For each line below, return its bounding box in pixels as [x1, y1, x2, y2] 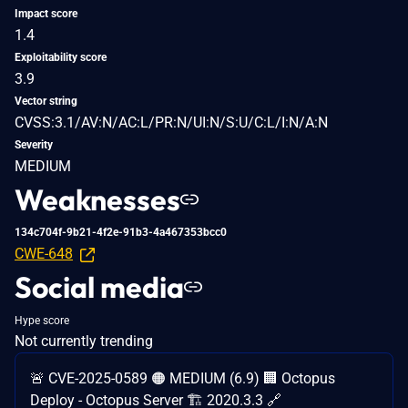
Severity [15, 138, 53, 151]
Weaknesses [15, 180, 180, 218]
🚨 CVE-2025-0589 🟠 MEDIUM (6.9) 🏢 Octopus [30, 369, 335, 387]
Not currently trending [15, 331, 153, 350]
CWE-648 [15, 244, 73, 262]
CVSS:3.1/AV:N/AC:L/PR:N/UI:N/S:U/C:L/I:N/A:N [15, 113, 328, 131]
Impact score [15, 6, 77, 20]
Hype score [15, 313, 69, 327]
